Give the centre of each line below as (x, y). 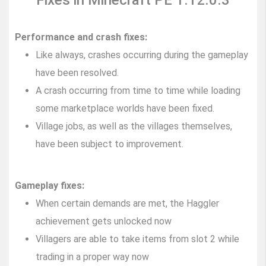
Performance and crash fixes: (81, 37)
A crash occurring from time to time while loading (138, 91)
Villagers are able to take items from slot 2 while (137, 239)
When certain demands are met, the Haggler (127, 204)
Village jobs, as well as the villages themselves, (134, 126)
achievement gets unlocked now (104, 221)
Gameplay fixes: (50, 186)
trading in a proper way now (92, 257)
